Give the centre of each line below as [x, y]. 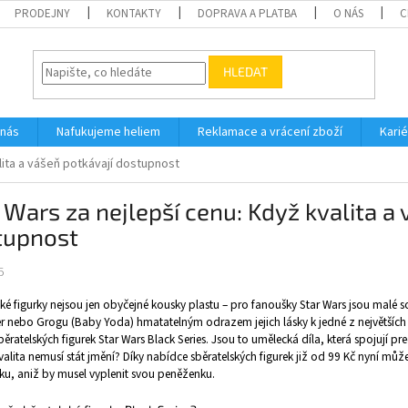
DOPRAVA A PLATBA [248, 14]
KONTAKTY [134, 14]
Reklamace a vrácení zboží [270, 132]
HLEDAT [246, 72]
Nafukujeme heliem [108, 132]
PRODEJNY [43, 14]
